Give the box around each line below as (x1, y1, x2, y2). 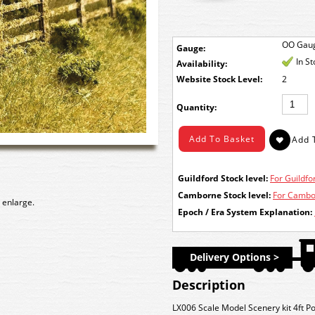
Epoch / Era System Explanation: (178, 206, 312, 218)
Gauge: (176, 42, 205, 54)
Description (172, 276, 245, 293)
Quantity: (176, 101, 217, 113)
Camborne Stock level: (178, 189, 271, 201)
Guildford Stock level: (178, 172, 268, 184)
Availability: (176, 58, 227, 70)
